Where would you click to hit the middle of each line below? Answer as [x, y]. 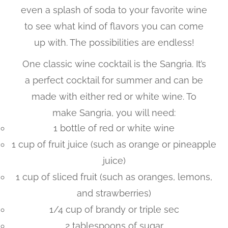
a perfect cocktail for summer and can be [114, 80]
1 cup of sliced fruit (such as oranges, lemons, [114, 177]
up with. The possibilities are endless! [114, 43]
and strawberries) [114, 193]
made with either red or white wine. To [114, 97]
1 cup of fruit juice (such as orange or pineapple [114, 145]
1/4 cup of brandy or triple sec [114, 210]
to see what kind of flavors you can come [114, 26]
